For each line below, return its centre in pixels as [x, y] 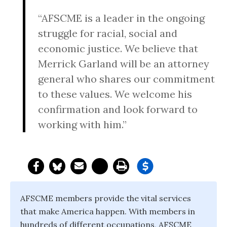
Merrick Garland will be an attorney [124, 64]
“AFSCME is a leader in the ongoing [121, 18]
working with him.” [82, 124]
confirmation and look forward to [118, 109]
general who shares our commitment [126, 79]
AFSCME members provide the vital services [106, 198]
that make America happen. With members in [108, 211]
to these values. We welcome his [115, 94]
